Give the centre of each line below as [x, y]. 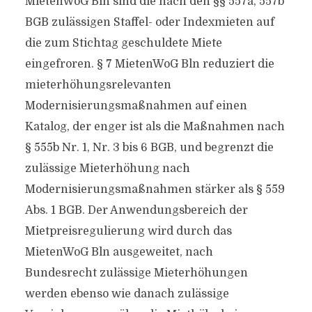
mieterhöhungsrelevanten [98, 85]
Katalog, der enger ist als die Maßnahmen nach [155, 127]
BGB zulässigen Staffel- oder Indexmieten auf [149, 22]
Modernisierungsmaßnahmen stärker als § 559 [155, 189]
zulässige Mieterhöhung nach [107, 169]
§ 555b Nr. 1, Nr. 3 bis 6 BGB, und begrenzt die [149, 148]
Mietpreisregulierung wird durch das [128, 231]
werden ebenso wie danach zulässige [127, 294]
